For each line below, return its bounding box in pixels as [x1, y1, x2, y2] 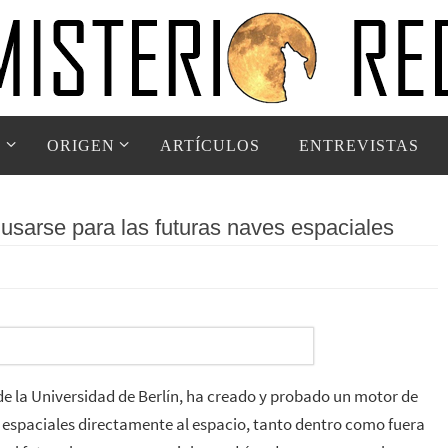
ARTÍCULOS [159, 137, 260, 154]
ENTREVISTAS [298, 137, 419, 154]
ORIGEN [46, 137, 115, 154]
